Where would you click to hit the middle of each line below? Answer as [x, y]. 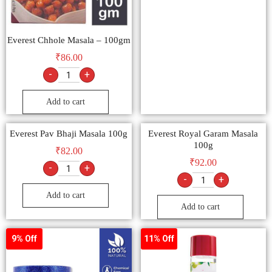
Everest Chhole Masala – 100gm [69, 40]
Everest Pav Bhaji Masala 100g [69, 133]
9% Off [24, 239]
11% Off [159, 239]
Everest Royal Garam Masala [203, 133]
